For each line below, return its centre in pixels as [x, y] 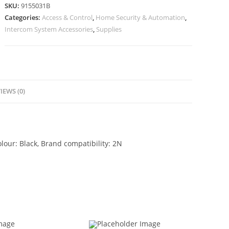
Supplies [109, 29]
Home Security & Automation [141, 17]
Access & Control [67, 17]
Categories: [24, 17]
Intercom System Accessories [49, 29]
